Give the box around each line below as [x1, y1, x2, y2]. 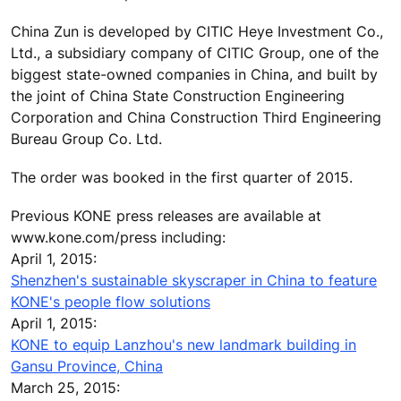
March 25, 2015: [11, 379, 120, 397]
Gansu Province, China [11, 357, 163, 376]
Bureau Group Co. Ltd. [11, 129, 162, 148]
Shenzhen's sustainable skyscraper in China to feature [11, 271, 377, 290]
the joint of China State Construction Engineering [11, 86, 345, 105]
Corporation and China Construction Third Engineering [11, 107, 381, 126]
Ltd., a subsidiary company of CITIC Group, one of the [11, 43, 379, 62]
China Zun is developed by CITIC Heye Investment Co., [11, 21, 383, 40]
